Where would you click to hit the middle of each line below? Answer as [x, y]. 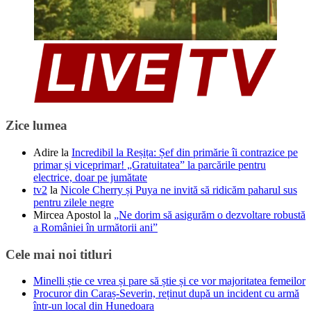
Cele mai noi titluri [59, 254]
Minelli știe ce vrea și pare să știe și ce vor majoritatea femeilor [169, 281]
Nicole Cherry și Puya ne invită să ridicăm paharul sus [179, 190]
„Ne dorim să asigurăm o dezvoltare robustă [210, 215]
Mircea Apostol [67, 215]
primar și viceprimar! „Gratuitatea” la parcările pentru [150, 165]
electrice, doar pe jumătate [90, 178]
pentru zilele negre [74, 203]
